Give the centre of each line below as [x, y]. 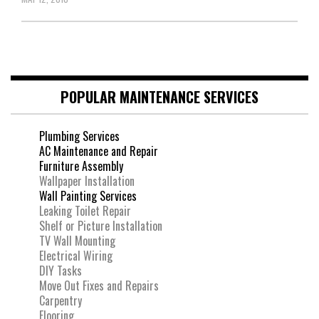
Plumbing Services [79, 136]
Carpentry [61, 300]
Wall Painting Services [88, 195]
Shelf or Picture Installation [101, 225]
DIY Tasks [61, 270]
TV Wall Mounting [77, 240]
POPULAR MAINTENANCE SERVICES [159, 96]
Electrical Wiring [76, 255]
